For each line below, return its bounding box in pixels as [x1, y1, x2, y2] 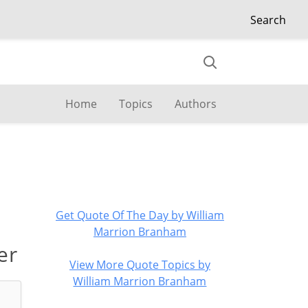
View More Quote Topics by [69, 257, 210, 272]
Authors [175, 96, 217, 111]
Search [250, 12, 286, 27]
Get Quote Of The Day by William [55, 208, 224, 223]
